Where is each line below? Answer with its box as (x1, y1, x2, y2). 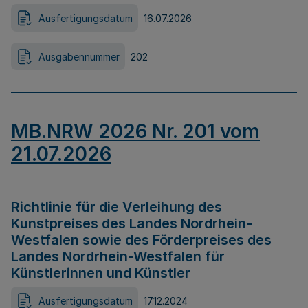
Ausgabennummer (38, 50, 120, 63)
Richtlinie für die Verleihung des (11, 199, 222, 215)
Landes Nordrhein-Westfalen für (11, 248, 225, 265)
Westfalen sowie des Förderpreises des (11, 232, 272, 248)
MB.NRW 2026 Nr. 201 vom (11, 120, 260, 143)
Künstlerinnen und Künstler (11, 265, 190, 281)
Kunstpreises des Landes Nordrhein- (11, 215, 252, 232)
